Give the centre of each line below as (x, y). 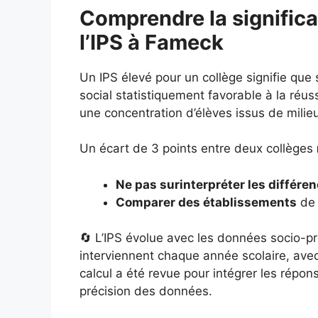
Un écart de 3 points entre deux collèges (198, 148)
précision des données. (146, 291)
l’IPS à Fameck (152, 42)
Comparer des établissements (206, 202)
